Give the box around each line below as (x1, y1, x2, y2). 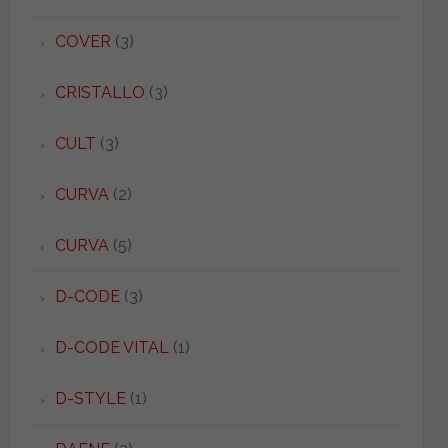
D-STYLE (54, 389, 126, 408)
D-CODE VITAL (54, 338, 169, 357)
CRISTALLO (54, 83, 145, 102)
